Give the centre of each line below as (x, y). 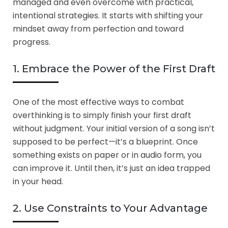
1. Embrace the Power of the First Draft (114, 68)
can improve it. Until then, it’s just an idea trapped (111, 168)
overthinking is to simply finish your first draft (102, 115)
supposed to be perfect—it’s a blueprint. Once (105, 141)
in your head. (38, 181)
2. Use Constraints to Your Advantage (110, 208)
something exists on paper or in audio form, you (107, 155)
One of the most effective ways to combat (98, 102)
